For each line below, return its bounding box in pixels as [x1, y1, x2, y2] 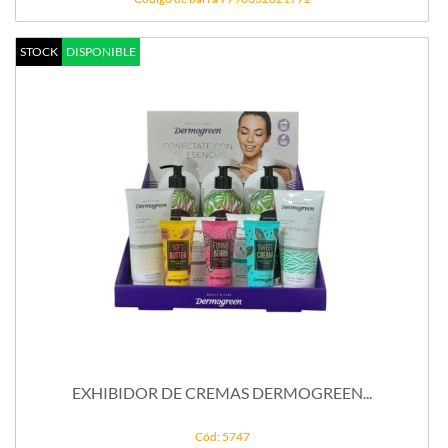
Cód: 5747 [194, 428, 250, 444]
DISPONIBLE [66, 43, 136, 59]
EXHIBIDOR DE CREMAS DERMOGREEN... [161, 383, 372, 403]
